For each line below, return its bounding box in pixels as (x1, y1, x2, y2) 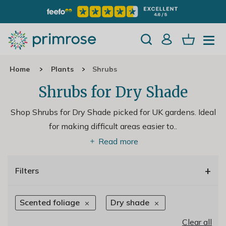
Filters (15, 165, 39, 176)
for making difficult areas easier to (49, 121, 174, 132)
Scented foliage (20, 197, 80, 208)
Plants (50, 65, 74, 74)
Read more (98, 136, 138, 147)
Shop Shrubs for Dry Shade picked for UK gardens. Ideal (10, 107, 216, 118)
